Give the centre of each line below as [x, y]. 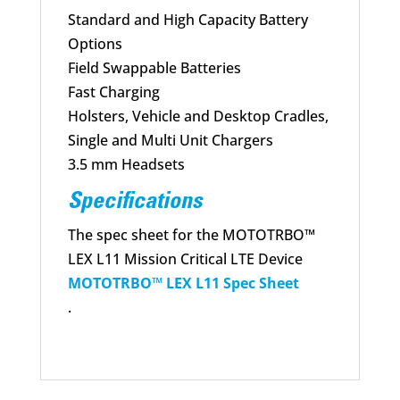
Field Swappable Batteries [154, 68]
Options [95, 44]
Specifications [135, 203]
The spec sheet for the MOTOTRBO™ [191, 235]
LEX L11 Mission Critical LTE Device [185, 259]
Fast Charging [113, 92]
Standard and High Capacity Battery [187, 20]
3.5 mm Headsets [126, 165]
